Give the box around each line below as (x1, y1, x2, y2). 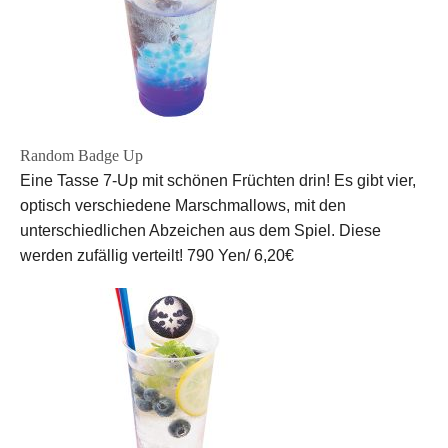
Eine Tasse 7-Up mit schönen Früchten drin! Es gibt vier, (20, 171, 416, 189)
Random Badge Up (20, 146, 143, 164)
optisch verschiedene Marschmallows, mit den (20, 196, 346, 214)
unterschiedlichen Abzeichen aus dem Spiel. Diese (20, 221, 381, 239)
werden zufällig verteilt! (20, 246, 183, 264)
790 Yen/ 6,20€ (187, 246, 294, 264)
